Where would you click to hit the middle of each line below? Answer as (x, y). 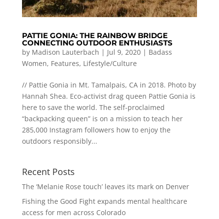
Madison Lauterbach (65, 52)
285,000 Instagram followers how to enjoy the (96, 130)
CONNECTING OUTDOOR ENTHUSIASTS (97, 43)
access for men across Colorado (74, 212)
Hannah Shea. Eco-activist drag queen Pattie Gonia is (109, 96)
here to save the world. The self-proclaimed (93, 107)
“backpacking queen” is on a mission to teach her (102, 118)
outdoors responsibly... (59, 141)
